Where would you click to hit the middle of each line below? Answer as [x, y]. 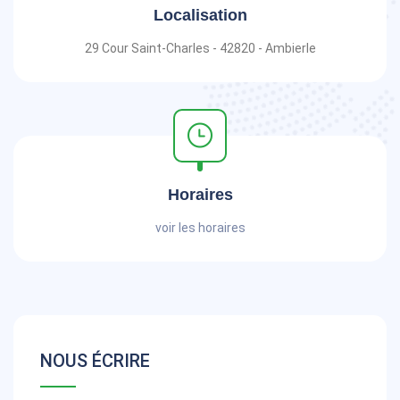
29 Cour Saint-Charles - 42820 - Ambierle [200, 48]
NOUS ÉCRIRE [95, 361]
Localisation [200, 15]
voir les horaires [200, 228]
